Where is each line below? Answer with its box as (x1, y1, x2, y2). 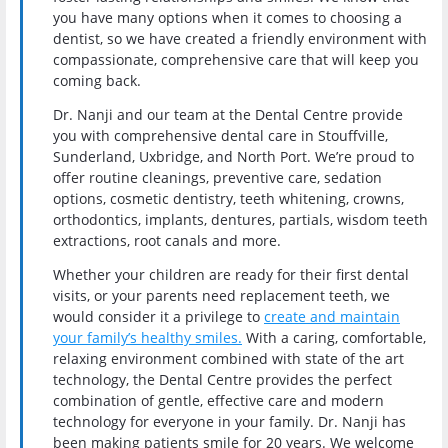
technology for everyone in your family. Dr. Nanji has (53, 411, 406, 431)
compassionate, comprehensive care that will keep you (53, 50, 419, 70)
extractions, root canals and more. (53, 231, 281, 251)
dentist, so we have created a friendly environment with (53, 29, 427, 49)
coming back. (53, 71, 141, 91)
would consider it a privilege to (53, 306, 264, 326)
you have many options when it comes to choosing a (53, 8, 402, 28)
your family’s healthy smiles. (53, 327, 242, 347)
